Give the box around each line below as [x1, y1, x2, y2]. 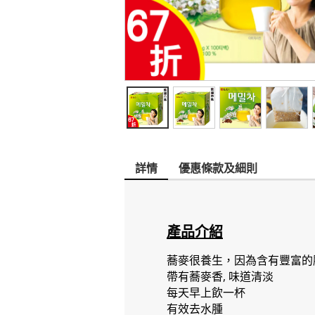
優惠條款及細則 [179, 160, 257, 176]
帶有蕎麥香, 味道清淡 [167, 269, 274, 284]
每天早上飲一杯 [167, 285, 245, 300]
